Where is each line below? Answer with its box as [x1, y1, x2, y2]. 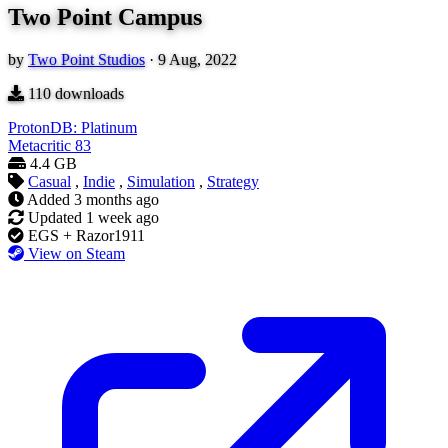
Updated [28, 209, 82, 227]
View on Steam [28, 245, 125, 263]
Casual [28, 173, 71, 191]
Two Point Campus [8, 4, 202, 31]
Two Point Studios [28, 51, 145, 69]
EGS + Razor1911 [28, 227, 145, 245]
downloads [51, 85, 124, 103]
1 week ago [86, 209, 159, 227]
